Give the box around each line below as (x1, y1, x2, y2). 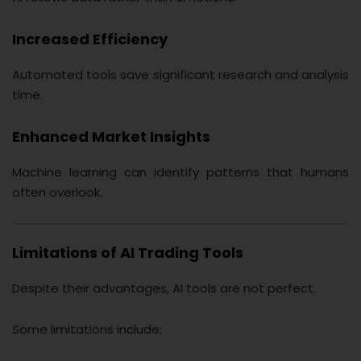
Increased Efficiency (12, 28, 168, 49)
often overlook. (12, 183, 102, 201)
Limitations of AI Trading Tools (12, 243, 243, 263)
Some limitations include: (12, 321, 162, 338)
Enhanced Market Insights (12, 126, 210, 147)
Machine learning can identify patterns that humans (12, 163, 349, 180)
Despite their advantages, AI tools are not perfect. (12, 280, 316, 297)
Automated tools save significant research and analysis (12, 65, 349, 83)
